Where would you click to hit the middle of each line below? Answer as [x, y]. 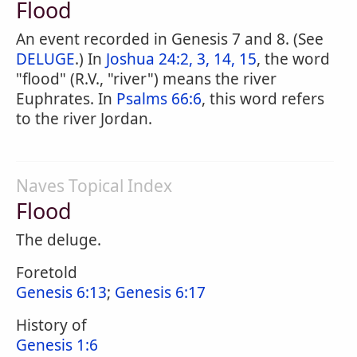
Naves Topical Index [94, 186]
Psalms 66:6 [159, 99]
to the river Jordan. [84, 119]
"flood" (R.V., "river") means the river [146, 79]
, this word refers [263, 99]
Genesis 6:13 [61, 292]
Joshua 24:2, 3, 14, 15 [181, 59]
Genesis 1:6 [57, 345]
